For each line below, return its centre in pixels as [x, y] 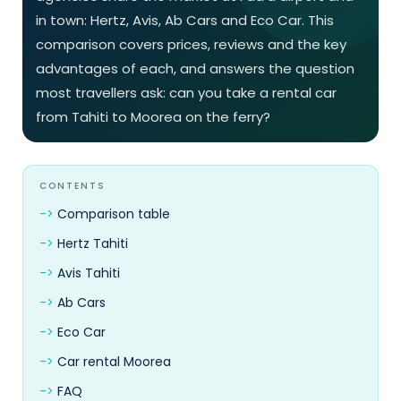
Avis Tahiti [89, 273]
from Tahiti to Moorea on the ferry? [153, 117]
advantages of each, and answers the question [195, 69]
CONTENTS [73, 186]
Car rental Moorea [114, 362]
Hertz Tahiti [93, 244]
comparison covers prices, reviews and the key [191, 45]
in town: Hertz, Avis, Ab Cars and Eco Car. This [185, 21]
